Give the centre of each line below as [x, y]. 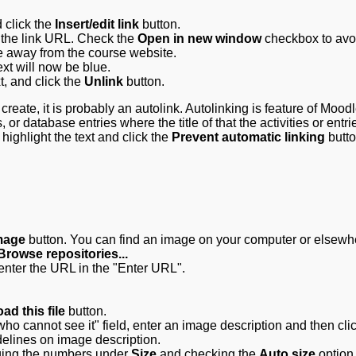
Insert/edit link [97, 24]
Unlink [104, 81]
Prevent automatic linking [248, 137]
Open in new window [199, 39]
